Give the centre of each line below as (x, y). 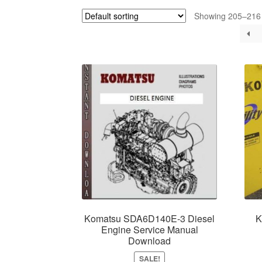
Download (150, 240)
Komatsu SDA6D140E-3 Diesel (150, 218)
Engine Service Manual (149, 229)
